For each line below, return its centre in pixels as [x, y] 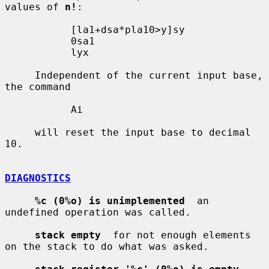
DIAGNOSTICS [38, 178]
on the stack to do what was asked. [107, 246]
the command [38, 86]
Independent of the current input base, [20, 75]
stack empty [68, 235]
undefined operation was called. [98, 212]
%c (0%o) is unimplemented [110, 201]
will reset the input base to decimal [20, 132]
